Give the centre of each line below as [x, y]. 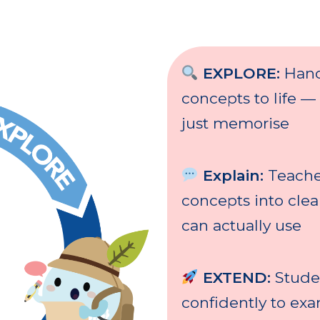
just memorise [235, 124]
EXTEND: [234, 278]
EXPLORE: [239, 74]
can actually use [241, 226]
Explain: [233, 176]
